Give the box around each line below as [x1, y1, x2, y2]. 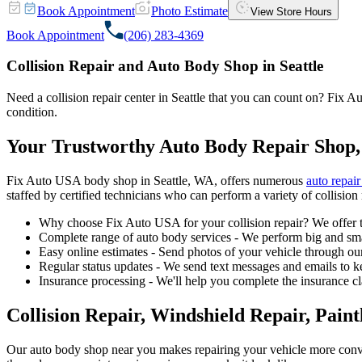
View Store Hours [250, 5, 332, 18]
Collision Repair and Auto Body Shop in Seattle [6, 57, 323, 75]
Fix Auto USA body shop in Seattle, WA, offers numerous [6, 173, 306, 187]
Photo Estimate [151, 3, 228, 18]
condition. [6, 105, 57, 120]
